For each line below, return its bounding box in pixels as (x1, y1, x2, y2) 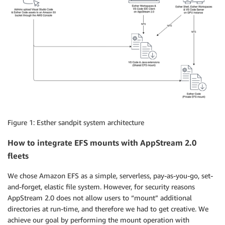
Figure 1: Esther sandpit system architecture (8, 118, 144, 127)
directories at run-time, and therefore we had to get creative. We (8, 204, 208, 213)
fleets (8, 150, 29, 161)
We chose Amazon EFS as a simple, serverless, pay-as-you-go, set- (8, 171, 213, 180)
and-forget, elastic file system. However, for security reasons (8, 182, 195, 191)
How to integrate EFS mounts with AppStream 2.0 (8, 137, 196, 148)
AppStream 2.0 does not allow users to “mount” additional (8, 193, 192, 202)
